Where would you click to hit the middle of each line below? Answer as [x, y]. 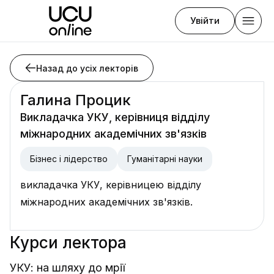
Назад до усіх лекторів [87, 68]
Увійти [205, 20]
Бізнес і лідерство [69, 159]
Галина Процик [76, 100]
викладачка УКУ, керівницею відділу [111, 185]
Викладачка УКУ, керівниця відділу [115, 117]
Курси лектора [68, 243]
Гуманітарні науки [165, 159]
